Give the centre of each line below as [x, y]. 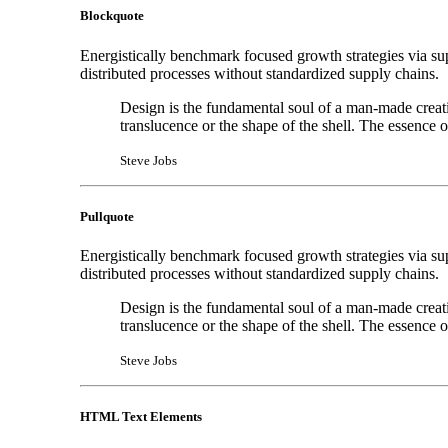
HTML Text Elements [141, 417]
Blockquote [112, 16]
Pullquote [107, 216]
